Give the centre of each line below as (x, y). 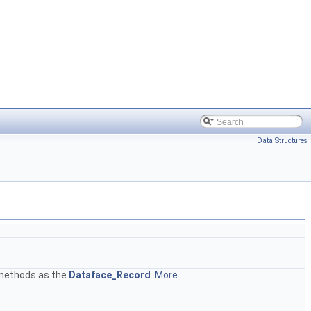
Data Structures (282, 141)
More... (169, 275)
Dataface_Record (110, 275)
